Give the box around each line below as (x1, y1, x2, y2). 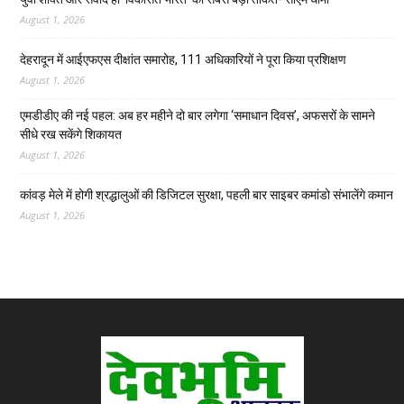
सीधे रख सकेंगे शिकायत (20, 127, 122, 142)
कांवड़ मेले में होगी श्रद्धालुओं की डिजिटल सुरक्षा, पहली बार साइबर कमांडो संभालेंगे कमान (20, 188, 393, 203)
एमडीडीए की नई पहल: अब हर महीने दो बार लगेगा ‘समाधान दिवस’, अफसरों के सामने (20, 108, 375, 124)
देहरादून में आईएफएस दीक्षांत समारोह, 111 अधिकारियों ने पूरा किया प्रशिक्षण (20, 52, 346, 68)
